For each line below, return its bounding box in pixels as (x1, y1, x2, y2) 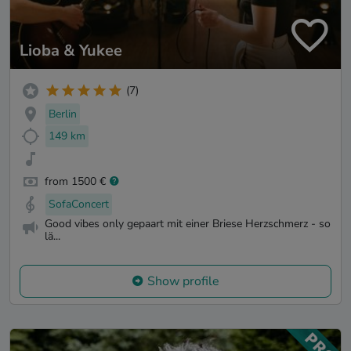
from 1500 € (45, 173, 106, 189)
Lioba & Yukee (20, 39, 122, 61)
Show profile (147, 273, 219, 291)
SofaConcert (49, 196, 109, 212)
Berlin (49, 106, 77, 121)
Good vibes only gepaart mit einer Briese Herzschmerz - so (45, 215, 331, 231)
